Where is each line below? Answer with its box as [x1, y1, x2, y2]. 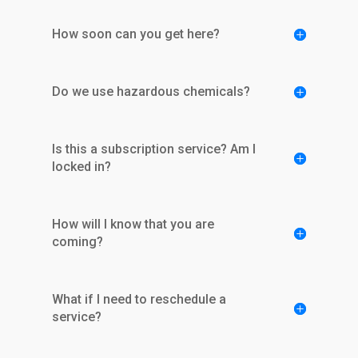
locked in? [51, 158, 111, 174]
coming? [51, 233, 103, 249]
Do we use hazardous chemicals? [51, 83, 250, 99]
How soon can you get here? [51, 26, 220, 42]
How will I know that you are [51, 216, 214, 232]
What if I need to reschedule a [51, 291, 226, 307]
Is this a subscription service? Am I [51, 141, 256, 157]
